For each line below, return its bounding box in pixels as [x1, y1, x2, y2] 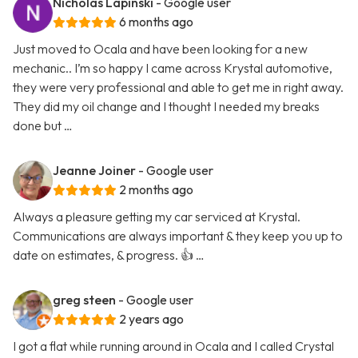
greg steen [53, 292, 116, 308]
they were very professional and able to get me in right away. [13, 79, 344, 96]
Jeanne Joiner [53, 162, 136, 179]
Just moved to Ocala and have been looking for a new [13, 41, 308, 58]
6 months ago [119, 14, 193, 30]
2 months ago [119, 181, 193, 198]
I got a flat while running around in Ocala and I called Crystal [13, 338, 334, 355]
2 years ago [119, 311, 184, 328]
